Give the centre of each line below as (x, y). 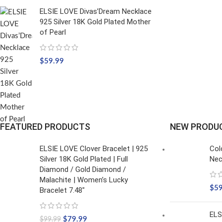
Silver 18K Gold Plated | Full (84, 159)
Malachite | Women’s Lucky (84, 180)
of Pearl (53, 32)
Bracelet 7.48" (62, 190)
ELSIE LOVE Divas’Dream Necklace (96, 11)
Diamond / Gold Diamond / (83, 169)
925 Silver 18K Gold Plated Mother (95, 22)
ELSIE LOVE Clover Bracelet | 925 (94, 149)
